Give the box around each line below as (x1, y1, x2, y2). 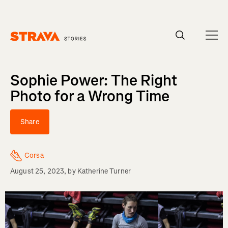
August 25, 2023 (10, 166, 65, 176)
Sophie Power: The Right (10, 70, 177, 91)
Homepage (10, 41, 44, 51)
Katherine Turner (77, 166, 131, 176)
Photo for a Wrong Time (10, 86, 169, 106)
